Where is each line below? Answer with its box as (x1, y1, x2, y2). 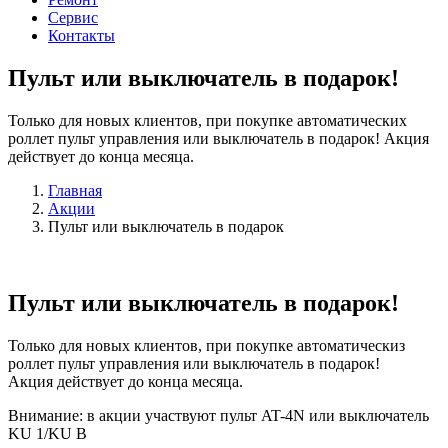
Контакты (48, 27, 115, 45)
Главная (48, 182, 102, 200)
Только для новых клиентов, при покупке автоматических (8, 112, 407, 130)
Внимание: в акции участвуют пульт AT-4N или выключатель (8, 407, 429, 425)
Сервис (48, 9, 98, 27)
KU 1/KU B (8, 425, 87, 443)
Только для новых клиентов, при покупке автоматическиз (8, 337, 405, 355)
